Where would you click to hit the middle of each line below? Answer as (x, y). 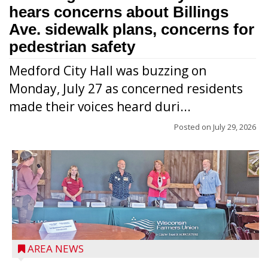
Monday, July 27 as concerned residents (126, 89)
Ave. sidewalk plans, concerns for (132, 29)
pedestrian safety (72, 47)
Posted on (194, 127)
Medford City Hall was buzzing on (108, 71)
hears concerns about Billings (119, 12)
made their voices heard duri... (100, 106)
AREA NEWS (56, 249)
